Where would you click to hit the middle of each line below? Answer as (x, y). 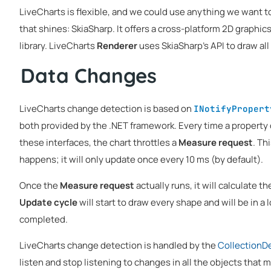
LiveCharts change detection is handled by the (119, 245)
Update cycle (48, 202)
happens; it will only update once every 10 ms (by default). (141, 159)
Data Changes (89, 75)
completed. (44, 219)
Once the (40, 185)
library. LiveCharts (58, 45)
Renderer (117, 45)
